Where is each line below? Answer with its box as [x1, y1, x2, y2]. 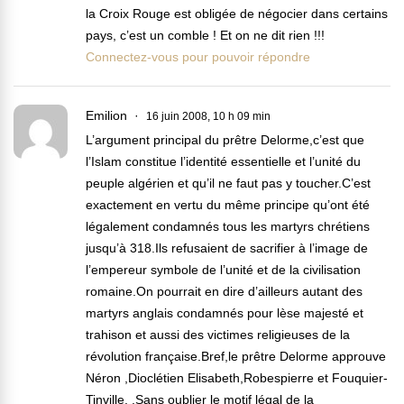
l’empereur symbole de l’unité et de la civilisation [86, 262, 361, 278]
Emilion [86, 108, 127, 124]
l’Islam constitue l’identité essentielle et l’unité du [86, 154, 361, 170]
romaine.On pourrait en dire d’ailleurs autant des [86, 284, 363, 299]
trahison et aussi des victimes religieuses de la [86, 327, 350, 343]
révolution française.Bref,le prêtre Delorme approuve [86, 349, 386, 364]
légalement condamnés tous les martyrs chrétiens [86, 219, 370, 234]
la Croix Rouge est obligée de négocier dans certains [86, 6, 388, 22]
